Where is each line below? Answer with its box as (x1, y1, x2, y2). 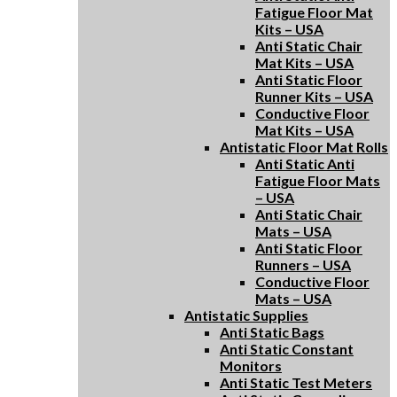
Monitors (220, 356, 282, 374)
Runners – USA (255, 255, 351, 273)
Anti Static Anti (255, 154, 354, 172)
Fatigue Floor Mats (255, 171, 380, 189)
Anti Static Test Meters (220, 373, 372, 391)
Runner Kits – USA (255, 87, 373, 105)
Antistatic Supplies (184, 306, 308, 323)
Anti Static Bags (220, 323, 324, 340)
